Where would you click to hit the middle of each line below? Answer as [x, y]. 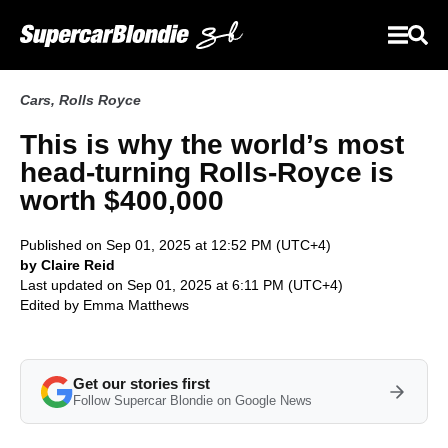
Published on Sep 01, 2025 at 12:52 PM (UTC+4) [175, 245]
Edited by [51, 305]
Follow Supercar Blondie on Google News [192, 400]
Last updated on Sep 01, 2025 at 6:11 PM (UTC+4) [181, 285]
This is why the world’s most [212, 144]
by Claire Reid [67, 265]
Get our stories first [141, 383]
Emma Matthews [136, 305]
